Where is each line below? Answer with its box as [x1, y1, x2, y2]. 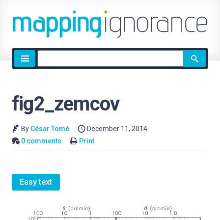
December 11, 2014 [87, 125, 148, 133]
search [37, 62, 60, 72]
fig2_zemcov [12, 92, 120, 115]
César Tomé [30, 125, 69, 133]
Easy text [20, 177, 52, 187]
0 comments [21, 137, 62, 145]
